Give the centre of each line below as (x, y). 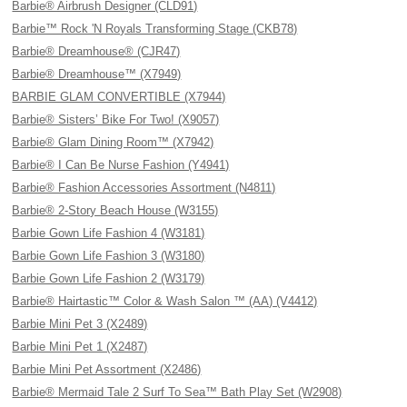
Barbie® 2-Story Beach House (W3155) (115, 210)
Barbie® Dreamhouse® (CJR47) (96, 51)
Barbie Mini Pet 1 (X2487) (80, 347)
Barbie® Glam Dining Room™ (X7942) (113, 142)
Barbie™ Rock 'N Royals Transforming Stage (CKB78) (155, 29)
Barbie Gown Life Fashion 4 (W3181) (109, 233)
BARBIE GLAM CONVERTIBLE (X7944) (119, 97)
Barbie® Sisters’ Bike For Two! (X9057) (116, 119)
